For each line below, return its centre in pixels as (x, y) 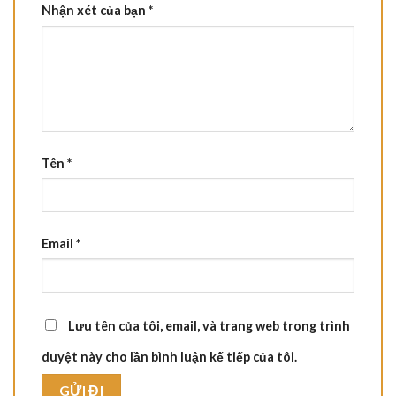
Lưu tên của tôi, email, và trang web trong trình (209, 325)
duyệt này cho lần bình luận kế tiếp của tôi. (169, 356)
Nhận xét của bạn (95, 11)
